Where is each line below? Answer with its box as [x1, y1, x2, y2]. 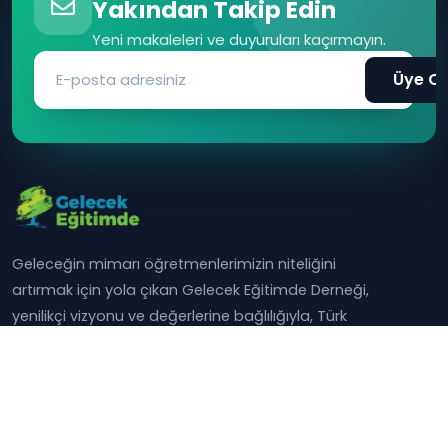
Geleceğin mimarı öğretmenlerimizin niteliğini [12, 253, 336, 274]
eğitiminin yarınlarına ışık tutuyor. [12, 331, 246, 352]
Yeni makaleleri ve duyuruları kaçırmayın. [92, 28, 386, 50]
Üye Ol [393, 67, 445, 91]
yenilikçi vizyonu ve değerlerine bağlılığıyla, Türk [12, 305, 347, 326]
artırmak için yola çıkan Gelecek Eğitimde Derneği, [12, 279, 369, 300]
